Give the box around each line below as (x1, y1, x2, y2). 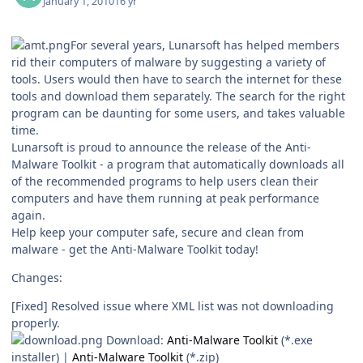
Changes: (11, 270, 62, 286)
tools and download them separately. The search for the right (11, 88, 345, 105)
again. (11, 207, 45, 224)
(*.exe (278, 332, 313, 348)
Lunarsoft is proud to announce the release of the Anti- (11, 139, 311, 156)
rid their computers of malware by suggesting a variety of (11, 54, 326, 70)
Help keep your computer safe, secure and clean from (11, 224, 304, 241)
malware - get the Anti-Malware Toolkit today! (11, 241, 258, 258)
